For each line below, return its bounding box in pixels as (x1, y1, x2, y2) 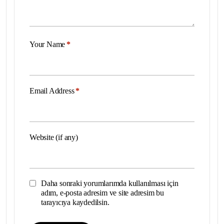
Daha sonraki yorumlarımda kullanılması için (41, 178, 178, 187)
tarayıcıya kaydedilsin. (41, 197, 109, 206)
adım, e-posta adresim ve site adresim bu (41, 188, 164, 197)
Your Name (29, 39, 65, 48)
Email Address (29, 86, 74, 95)
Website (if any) (29, 132, 78, 141)
